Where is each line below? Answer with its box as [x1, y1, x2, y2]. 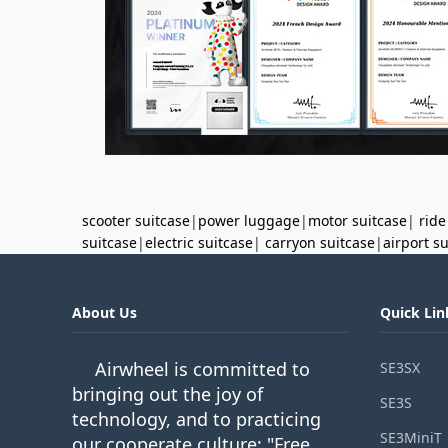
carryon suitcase [265, 233, 375, 252]
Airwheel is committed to [95, 357, 310, 381]
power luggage [198, 211, 300, 230]
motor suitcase [308, 211, 407, 230]
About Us [72, 303, 137, 322]
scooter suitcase [82, 211, 190, 230]
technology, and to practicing [72, 407, 321, 431]
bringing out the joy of [72, 382, 263, 406]
